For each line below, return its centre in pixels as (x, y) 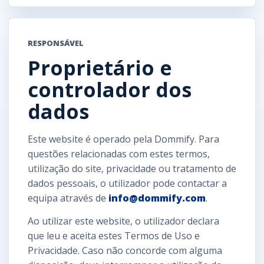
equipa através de (68, 198)
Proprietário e (100, 67)
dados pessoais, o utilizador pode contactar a (127, 183)
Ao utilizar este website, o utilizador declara (123, 221)
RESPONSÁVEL (56, 43)
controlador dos (110, 89)
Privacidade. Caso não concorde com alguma (125, 250)
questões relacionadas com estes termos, (119, 154)
